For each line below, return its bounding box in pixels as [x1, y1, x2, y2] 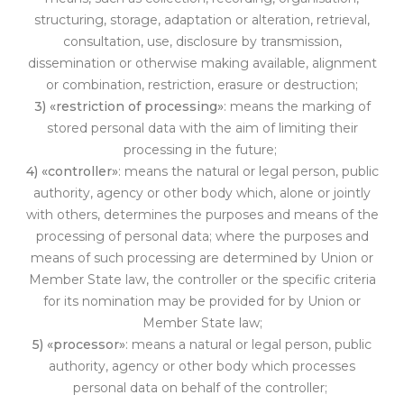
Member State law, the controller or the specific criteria [28, 271, 376, 288]
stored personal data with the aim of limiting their [46, 120, 358, 136]
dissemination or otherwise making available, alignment [27, 55, 377, 71]
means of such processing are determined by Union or [31, 250, 373, 266]
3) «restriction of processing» [33, 98, 224, 115]
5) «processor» [32, 336, 125, 353]
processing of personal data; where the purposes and [35, 228, 369, 244]
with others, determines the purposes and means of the [25, 207, 379, 223]
